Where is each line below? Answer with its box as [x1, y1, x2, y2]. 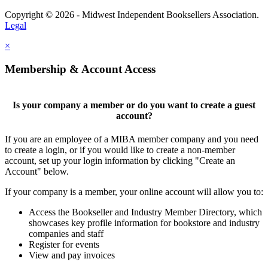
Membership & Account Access [5, 62, 156, 75]
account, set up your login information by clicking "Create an [5, 155, 235, 166]
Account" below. [5, 166, 69, 176]
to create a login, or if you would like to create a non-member [5, 144, 235, 155]
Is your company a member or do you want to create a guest [13, 99, 255, 110]
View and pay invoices [29, 249, 115, 260]
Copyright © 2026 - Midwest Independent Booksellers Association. [5, 10, 259, 20]
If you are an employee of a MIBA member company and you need [5, 133, 258, 144]
